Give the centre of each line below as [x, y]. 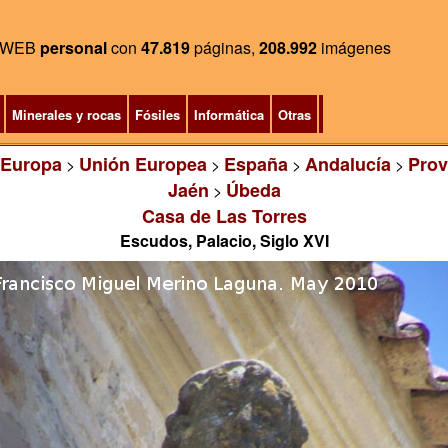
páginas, [224, 47]
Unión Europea [142, 164]
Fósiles [157, 114]
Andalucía [347, 164]
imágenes [354, 47]
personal [73, 47]
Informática [228, 114]
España [255, 164]
